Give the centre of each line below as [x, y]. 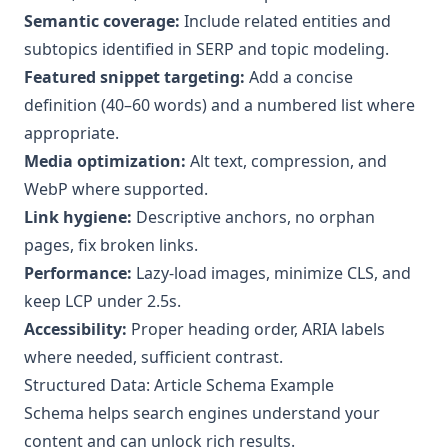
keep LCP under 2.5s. [102, 300]
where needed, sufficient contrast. [153, 356]
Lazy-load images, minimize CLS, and [271, 272]
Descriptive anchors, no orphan [253, 216]
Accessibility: [75, 328]
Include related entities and [285, 20]
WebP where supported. [116, 188]
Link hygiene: [78, 216]
